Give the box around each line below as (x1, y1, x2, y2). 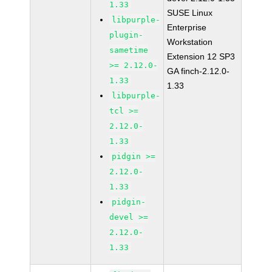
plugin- (109, 30, 144, 39)
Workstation (167, 37, 213, 47)
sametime (109, 46, 149, 55)
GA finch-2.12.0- (167, 66, 230, 76)
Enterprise (167, 22, 207, 32)
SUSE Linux (167, 8, 213, 18)
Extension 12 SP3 (167, 52, 236, 61)
